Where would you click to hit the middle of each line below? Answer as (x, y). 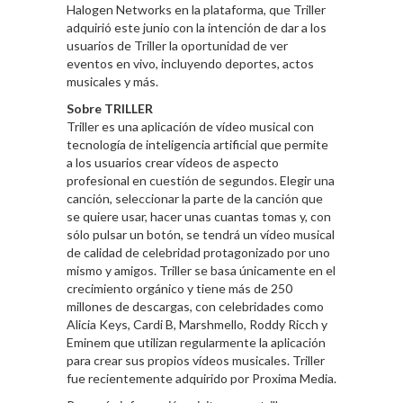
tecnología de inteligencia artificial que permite (197, 145)
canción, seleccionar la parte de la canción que (195, 199)
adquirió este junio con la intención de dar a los (197, 28)
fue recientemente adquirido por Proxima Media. (201, 379)
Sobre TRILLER (110, 109)
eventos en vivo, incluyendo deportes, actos (190, 64)
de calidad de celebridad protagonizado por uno (198, 253)
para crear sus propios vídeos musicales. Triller (196, 361)
